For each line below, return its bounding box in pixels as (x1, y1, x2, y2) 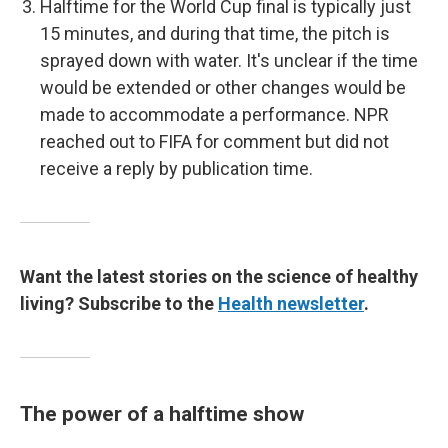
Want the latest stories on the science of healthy (20, 266, 418, 287)
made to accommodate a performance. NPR (40, 104, 389, 125)
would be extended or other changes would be (40, 77, 406, 98)
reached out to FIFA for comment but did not (40, 131, 389, 152)
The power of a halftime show (20, 401, 304, 426)
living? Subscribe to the (20, 293, 218, 314)
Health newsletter (218, 293, 364, 314)
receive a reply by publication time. (40, 158, 313, 179)
